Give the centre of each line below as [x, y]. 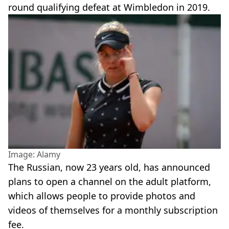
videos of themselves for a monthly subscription [113, 210]
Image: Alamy [34, 155]
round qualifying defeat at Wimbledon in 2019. [109, 7]
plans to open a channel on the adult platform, [110, 182]
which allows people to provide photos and [102, 196]
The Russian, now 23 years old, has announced [109, 167]
